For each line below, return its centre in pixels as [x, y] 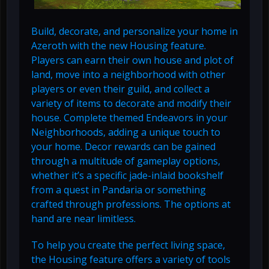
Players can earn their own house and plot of [132, 60]
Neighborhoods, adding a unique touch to [126, 132]
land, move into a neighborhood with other [128, 74]
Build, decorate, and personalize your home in [134, 31]
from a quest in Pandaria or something [119, 189]
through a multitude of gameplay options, [126, 161]
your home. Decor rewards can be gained [123, 146]
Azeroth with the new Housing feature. [119, 45]
